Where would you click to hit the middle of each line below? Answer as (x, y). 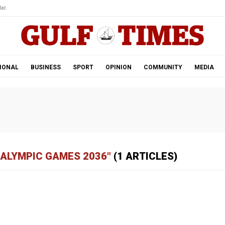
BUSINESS (45, 67)
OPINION (118, 67)
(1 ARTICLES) (144, 156)
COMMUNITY (163, 67)
